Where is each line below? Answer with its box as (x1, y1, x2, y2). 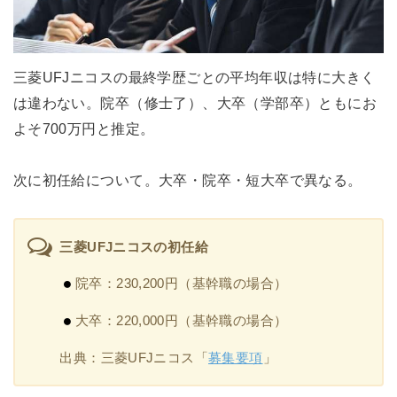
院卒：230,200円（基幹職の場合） (75, 276, 288, 292)
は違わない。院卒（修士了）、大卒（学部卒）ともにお (12, 94, 378, 111)
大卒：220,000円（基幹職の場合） (75, 312, 288, 328)
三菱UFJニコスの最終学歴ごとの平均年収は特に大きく (12, 68, 376, 85)
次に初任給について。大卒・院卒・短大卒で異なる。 (12, 171, 362, 188)
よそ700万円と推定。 (12, 120, 155, 136)
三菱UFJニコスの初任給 (59, 239, 208, 255)
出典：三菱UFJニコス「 (59, 350, 208, 366)
